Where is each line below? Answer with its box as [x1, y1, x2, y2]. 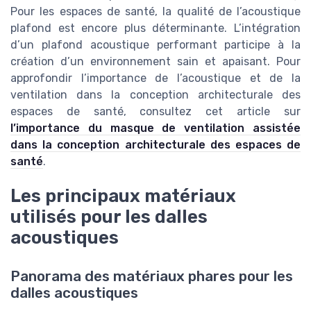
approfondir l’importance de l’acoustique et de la [10, 71, 301, 85]
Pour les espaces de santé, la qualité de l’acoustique [10, 4, 301, 18]
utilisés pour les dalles [10, 205, 208, 227]
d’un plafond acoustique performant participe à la [10, 37, 301, 51]
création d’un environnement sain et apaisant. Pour [10, 54, 301, 68]
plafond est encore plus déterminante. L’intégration [10, 21, 301, 35]
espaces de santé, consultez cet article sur [10, 104, 301, 118]
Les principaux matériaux [10, 185, 236, 206]
